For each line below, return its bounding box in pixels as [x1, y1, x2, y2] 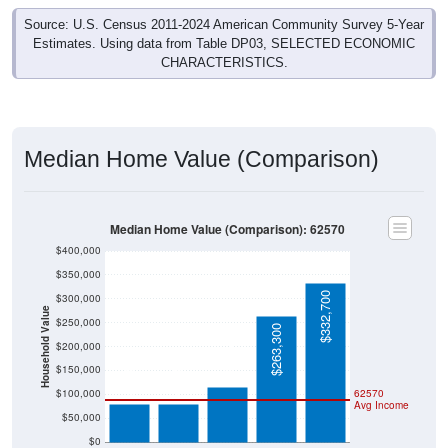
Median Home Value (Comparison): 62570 [110, 220, 345, 238]
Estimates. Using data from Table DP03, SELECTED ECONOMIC [33, 36, 415, 52]
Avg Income [354, 398, 409, 412]
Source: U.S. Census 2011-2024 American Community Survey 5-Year [24, 17, 424, 33]
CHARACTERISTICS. [160, 55, 288, 71]
